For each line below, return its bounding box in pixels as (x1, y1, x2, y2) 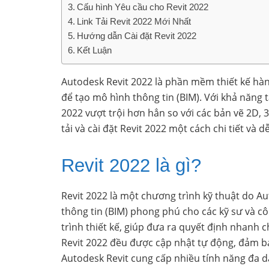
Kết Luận (77, 45, 112, 56)
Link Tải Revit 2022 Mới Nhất (77, 16, 192, 27)
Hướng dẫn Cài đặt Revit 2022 (77, 31, 197, 41)
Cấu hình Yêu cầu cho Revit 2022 (77, 2, 209, 13)
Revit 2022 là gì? (61, 155, 201, 177)
